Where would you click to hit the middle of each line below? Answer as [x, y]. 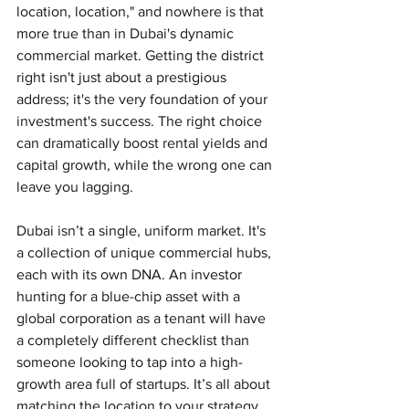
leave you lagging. [75, 186]
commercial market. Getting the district [142, 55]
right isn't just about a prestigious [123, 77]
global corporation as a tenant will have [143, 318]
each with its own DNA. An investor [131, 274]
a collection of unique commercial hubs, [146, 252]
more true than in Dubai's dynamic [127, 33]
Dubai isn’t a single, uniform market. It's [143, 230]
